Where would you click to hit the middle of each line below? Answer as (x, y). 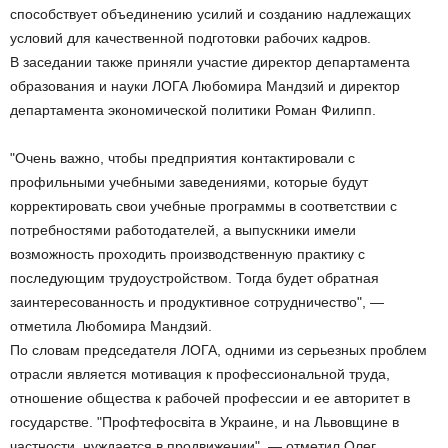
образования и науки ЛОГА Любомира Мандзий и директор (205, 86)
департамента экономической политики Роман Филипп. (193, 110)
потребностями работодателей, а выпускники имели (183, 230)
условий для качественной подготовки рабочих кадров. (190, 38)
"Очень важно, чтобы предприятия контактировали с (182, 158)
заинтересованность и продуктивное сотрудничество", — (197, 302)
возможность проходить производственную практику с (187, 254)
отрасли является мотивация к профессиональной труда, (200, 374)
